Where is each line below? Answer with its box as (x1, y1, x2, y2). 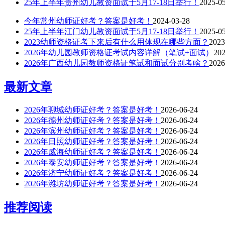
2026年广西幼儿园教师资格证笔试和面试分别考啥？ (24, 59, 209, 68)
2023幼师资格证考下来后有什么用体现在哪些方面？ (24, 38, 209, 47)
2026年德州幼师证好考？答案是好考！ (24, 116, 161, 125)
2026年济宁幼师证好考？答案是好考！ (24, 169, 161, 178)
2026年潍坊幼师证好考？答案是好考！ (24, 179, 161, 188)
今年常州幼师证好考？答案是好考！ (24, 17, 153, 26)
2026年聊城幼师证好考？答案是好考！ (24, 105, 161, 115)
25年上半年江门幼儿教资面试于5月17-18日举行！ (24, 27, 199, 36)
